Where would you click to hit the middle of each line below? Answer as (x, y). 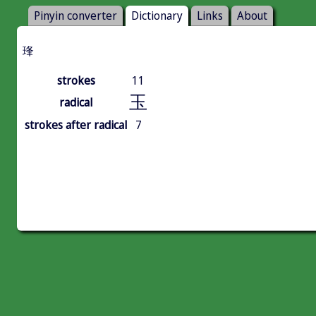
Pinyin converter (75, 16)
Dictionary (157, 16)
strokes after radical (76, 125)
